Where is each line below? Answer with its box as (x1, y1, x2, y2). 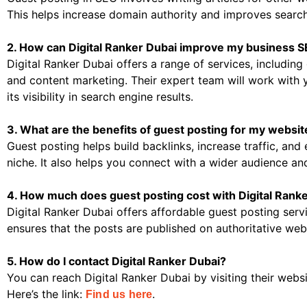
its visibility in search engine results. (7, 90, 193, 104)
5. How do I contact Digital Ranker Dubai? (7, 254, 226, 269)
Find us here (86, 288, 153, 301)
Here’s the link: (7, 287, 86, 302)
